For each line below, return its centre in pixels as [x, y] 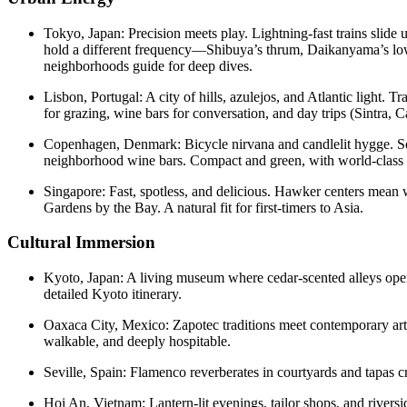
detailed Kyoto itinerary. [113, 294]
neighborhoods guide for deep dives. [148, 65]
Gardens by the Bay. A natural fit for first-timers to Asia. [203, 207]
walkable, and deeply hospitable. [137, 342]
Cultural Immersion [81, 243]
